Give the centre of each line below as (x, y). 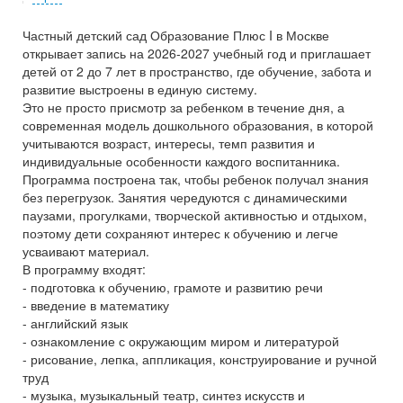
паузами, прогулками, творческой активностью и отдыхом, (195, 215)
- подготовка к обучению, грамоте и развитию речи (173, 287)
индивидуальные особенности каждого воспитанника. (181, 161)
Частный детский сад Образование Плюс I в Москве (176, 35)
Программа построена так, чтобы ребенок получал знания (196, 179)
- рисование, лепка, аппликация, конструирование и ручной (200, 359)
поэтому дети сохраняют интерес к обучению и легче (180, 233)
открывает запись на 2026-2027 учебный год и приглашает (197, 53)
